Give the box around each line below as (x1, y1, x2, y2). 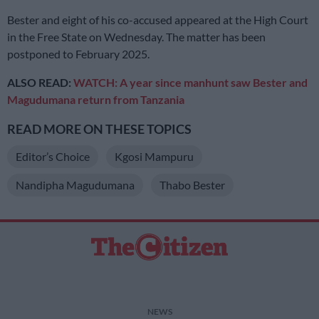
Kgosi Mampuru (115, 149, 194, 163)
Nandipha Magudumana (16, 177, 135, 192)
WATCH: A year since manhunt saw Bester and (73, 75, 308, 89)
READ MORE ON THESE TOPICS (7, 121, 192, 137)
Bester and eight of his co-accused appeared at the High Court (7, 12, 308, 26)
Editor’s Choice (16, 149, 90, 163)
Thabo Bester (159, 177, 225, 192)
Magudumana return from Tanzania (7, 92, 184, 106)
